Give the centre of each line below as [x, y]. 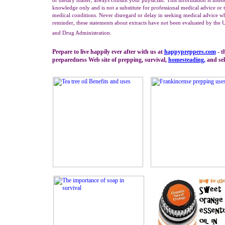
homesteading [186, 60]
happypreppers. [185, 52]
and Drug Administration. [82, 33]
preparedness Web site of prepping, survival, [110, 60]
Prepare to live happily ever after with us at [108, 52]
